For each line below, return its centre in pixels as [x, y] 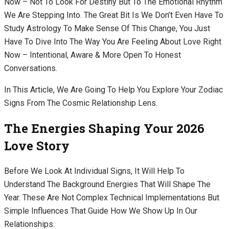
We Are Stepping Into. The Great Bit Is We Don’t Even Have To [114, 15]
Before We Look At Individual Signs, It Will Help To [94, 171]
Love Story [37, 146]
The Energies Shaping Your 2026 [104, 129]
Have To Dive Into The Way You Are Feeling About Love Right [113, 41]
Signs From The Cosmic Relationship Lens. [82, 103]
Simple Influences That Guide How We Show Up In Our [101, 211]
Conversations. [32, 68]
